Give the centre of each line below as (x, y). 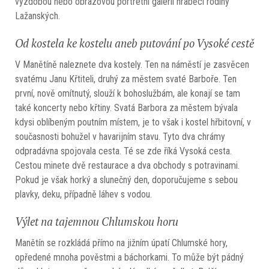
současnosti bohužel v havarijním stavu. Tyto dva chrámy (120, 137)
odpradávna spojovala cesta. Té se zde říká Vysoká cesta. (126, 151)
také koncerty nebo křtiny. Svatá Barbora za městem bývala (126, 108)
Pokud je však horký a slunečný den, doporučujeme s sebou (126, 180)
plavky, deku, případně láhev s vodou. (83, 195)
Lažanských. (38, 16)
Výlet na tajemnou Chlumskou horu (97, 222)
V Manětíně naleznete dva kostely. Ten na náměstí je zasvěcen (132, 65)
